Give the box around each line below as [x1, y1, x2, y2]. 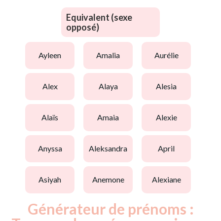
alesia [161, 81, 177, 91]
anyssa [43, 144, 62, 153]
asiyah [44, 175, 61, 184]
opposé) [66, 21, 99, 33]
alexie [161, 112, 177, 122]
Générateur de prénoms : [27, 199, 194, 218]
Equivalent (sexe [66, 11, 132, 23]
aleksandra [94, 144, 127, 153]
